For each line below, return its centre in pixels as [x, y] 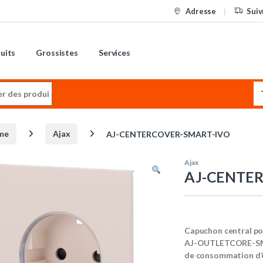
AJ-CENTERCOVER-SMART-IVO [168, 134]
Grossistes [57, 53]
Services [114, 53]
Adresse [201, 11]
